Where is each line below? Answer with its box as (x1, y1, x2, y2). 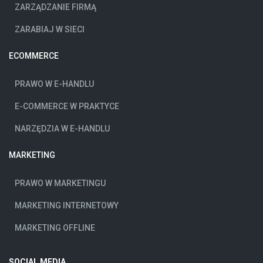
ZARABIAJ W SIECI (15, 25, 85, 35)
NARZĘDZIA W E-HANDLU (15, 124, 110, 134)
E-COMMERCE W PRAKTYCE (15, 102, 119, 112)
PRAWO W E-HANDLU (15, 79, 94, 89)
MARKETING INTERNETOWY (15, 201, 119, 211)
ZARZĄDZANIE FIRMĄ (15, 2, 96, 12)
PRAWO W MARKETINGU (15, 178, 106, 188)
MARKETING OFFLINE (15, 223, 95, 233)
